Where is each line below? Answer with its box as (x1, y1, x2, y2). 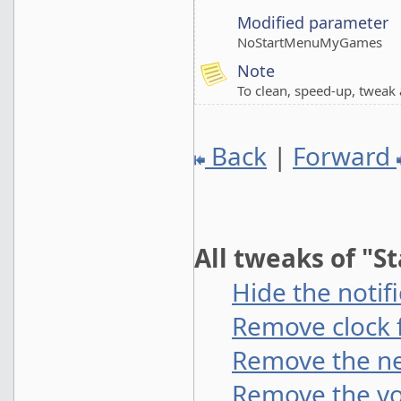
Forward (293, 139, 397, 173)
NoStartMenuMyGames (237, 33, 382, 51)
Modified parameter (237, 12, 388, 33)
